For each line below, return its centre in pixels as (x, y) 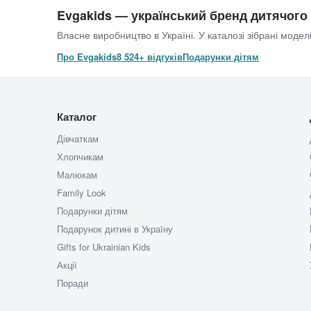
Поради (73, 283)
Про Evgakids (87, 57)
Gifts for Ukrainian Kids (104, 247)
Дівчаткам (78, 139)
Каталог (77, 117)
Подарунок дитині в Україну (115, 229)
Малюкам (77, 175)
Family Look (82, 193)
